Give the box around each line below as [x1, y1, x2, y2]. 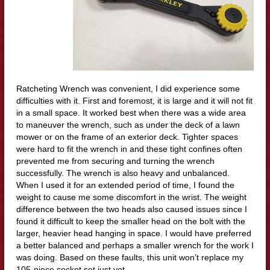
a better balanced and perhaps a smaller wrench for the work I [16, 240, 254, 250]
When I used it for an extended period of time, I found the [16, 180, 234, 190]
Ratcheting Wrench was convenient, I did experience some [16, 83, 240, 93]
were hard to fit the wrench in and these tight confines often [16, 143, 242, 154]
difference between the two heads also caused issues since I [16, 204, 247, 214]
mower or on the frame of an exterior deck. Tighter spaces [16, 131, 238, 142]
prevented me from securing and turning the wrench [16, 155, 215, 166]
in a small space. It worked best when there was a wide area [16, 107, 246, 118]
